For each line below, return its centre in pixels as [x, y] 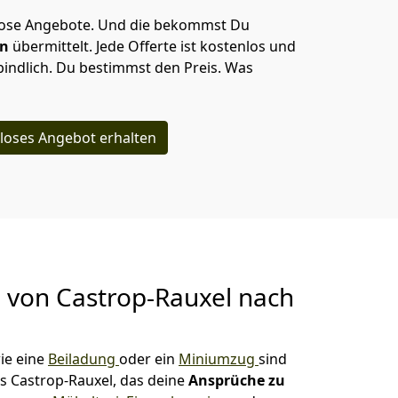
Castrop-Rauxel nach [175, 297]
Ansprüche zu [237, 380]
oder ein [149, 359]
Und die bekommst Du [174, 25]
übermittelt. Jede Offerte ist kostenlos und [154, 46]
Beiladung [84, 359]
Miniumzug [219, 359]
